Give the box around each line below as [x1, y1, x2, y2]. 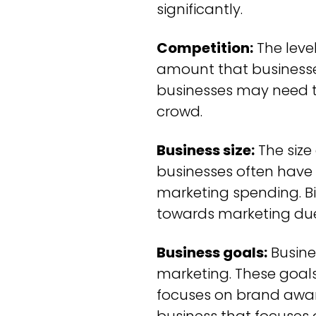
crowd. [157, 102, 202, 122]
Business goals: [157, 243, 267, 263]
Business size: [157, 140, 255, 161]
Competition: [157, 38, 253, 59]
